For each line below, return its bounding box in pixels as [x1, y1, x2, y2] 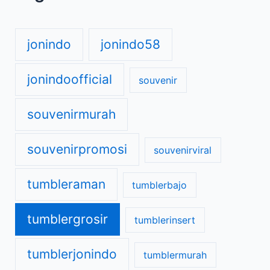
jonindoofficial [27, 72, 113, 87]
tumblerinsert [134, 214, 196, 226]
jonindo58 [100, 37, 160, 52]
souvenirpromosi [27, 142, 128, 157]
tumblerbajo [132, 179, 187, 191]
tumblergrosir [27, 212, 108, 227]
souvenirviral [154, 144, 212, 156]
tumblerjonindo [27, 246, 118, 262]
